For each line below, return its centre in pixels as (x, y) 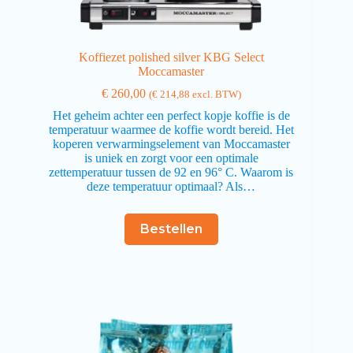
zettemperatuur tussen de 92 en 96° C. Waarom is (171, 172)
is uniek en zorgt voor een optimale (171, 158)
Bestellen (171, 229)
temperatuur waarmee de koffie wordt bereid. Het (171, 129)
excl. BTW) (215, 94)
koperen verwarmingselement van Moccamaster (171, 143)
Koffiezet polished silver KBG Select (171, 57)
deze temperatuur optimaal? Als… (171, 186)
